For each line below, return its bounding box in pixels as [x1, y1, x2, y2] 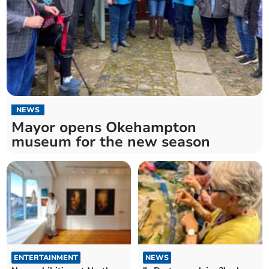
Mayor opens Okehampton [11, 118, 197, 138]
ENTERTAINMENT [14, 252, 79, 262]
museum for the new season [11, 132, 211, 152]
